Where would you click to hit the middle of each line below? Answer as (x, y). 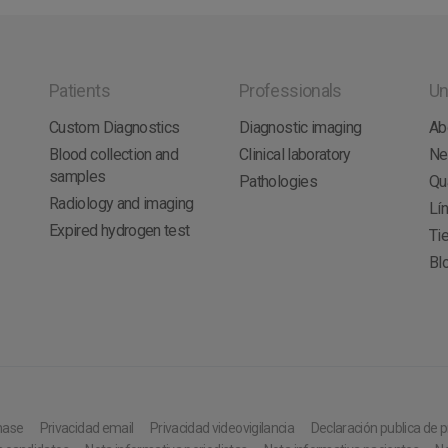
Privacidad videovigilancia (222, 428)
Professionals (290, 90)
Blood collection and (114, 154)
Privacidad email (86, 428)
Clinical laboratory (295, 154)
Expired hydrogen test (119, 230)
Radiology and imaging (121, 203)
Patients (79, 90)
